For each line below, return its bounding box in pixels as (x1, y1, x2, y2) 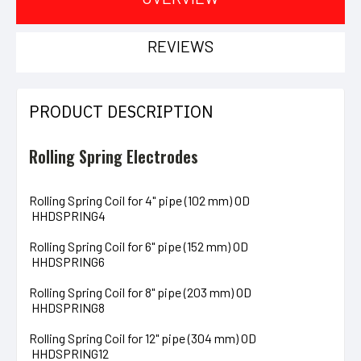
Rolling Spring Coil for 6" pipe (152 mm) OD (29, 239, 255, 255)
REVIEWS (147, 35, 214, 56)
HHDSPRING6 (29, 254, 105, 270)
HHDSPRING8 (29, 300, 105, 316)
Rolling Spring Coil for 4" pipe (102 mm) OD (29, 193, 257, 209)
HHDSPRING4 (29, 208, 106, 224)
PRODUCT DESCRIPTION (29, 100, 214, 122)
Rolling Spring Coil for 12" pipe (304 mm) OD (29, 330, 263, 346)
